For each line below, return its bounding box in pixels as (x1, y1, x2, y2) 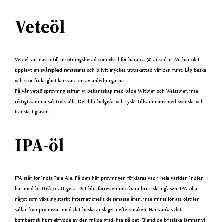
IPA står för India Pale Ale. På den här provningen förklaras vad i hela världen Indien (15, 174, 204, 182)
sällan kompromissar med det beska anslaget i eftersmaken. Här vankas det (15, 206, 182, 214)
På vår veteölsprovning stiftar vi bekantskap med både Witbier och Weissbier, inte (15, 87, 199, 95)
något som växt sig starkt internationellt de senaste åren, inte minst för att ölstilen (15, 195, 200, 203)
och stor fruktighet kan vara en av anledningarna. (15, 77, 125, 85)
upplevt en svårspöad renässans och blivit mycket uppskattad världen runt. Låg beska (15, 66, 207, 74)
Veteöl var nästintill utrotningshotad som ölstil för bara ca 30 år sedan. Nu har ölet (15, 56, 200, 64)
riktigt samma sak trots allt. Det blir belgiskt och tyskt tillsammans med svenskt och (15, 98, 204, 106)
